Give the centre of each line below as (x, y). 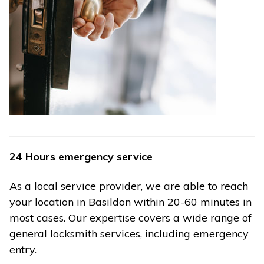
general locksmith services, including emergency (129, 233)
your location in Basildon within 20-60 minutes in (131, 202)
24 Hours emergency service (81, 157)
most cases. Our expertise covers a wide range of (131, 217)
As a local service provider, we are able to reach (129, 186)
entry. (23, 249)
